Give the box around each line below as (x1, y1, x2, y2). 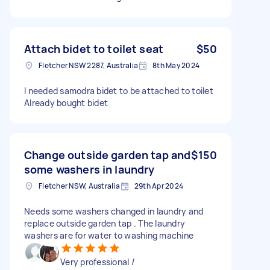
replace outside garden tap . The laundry (24, 217, 185, 229)
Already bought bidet (24, 96, 108, 108)
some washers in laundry (24, 162, 155, 177)
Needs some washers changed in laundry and (24, 205, 204, 217)
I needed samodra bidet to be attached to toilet (24, 84, 213, 96)
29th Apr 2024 (134, 180, 183, 191)
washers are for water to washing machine (24, 229, 193, 241)
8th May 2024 (152, 60, 199, 71)
